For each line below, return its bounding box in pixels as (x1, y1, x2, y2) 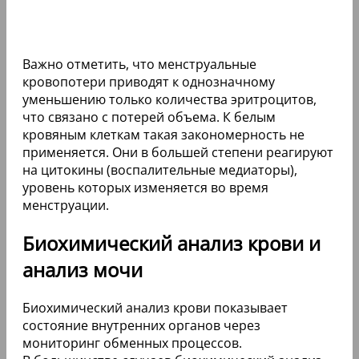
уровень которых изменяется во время (22, 179, 268, 197)
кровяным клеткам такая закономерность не (22, 126, 305, 144)
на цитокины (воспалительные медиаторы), (22, 161, 297, 179)
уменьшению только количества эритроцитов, (22, 91, 317, 109)
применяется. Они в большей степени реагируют (22, 143, 333, 162)
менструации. (22, 196, 109, 215)
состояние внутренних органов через (22, 316, 260, 334)
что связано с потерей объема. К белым (22, 108, 276, 127)
